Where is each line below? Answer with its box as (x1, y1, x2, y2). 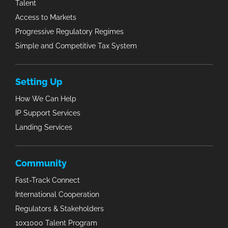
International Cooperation (15, 190, 99, 199)
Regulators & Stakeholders (15, 205, 104, 213)
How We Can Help (15, 95, 76, 103)
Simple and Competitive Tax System (15, 42, 137, 50)
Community (15, 158, 67, 169)
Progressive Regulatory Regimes (15, 27, 124, 36)
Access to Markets (15, 13, 76, 22)
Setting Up (15, 76, 63, 88)
